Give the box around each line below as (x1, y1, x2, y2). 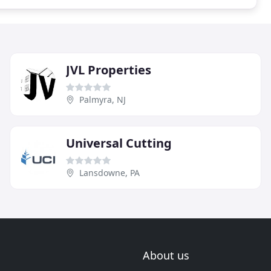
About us (143, 248, 189, 263)
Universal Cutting (66, 134, 172, 151)
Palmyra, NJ (79, 93, 126, 105)
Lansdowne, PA (79, 166, 140, 178)
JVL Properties (66, 61, 151, 78)
